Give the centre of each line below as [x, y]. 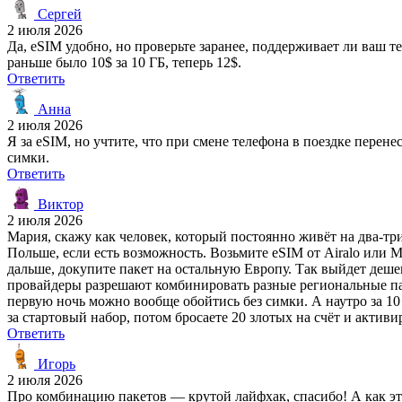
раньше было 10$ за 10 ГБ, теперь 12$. [124, 62]
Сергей [58, 13]
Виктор [59, 204]
